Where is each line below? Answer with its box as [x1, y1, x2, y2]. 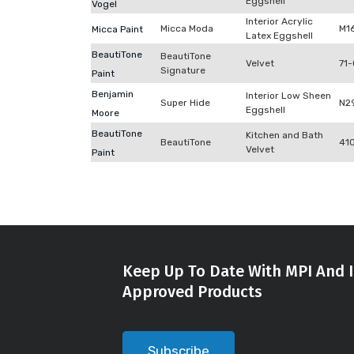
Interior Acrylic [246, 16, 313, 27]
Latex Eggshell [246, 30, 313, 41]
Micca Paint [92, 24, 143, 35]
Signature [160, 65, 205, 76]
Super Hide [160, 97, 210, 108]
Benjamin [92, 88, 134, 100]
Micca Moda [160, 23, 213, 34]
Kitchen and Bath [246, 130, 323, 141]
